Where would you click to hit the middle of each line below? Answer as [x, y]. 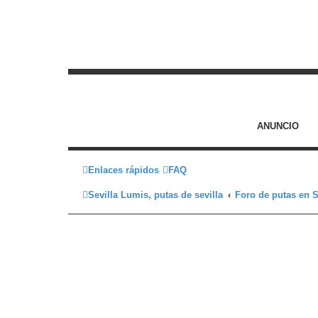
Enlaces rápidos [124, 170]
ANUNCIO [278, 126]
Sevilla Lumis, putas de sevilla [155, 195]
